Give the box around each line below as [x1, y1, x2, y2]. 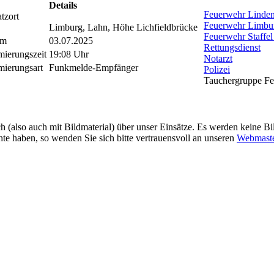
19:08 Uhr [49, 48, 89, 59]
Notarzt [204, 53, 232, 64]
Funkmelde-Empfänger [49, 62, 138, 73]
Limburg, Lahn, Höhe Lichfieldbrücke [49, 21, 198, 32]
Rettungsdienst [204, 42, 261, 53]
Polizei [204, 64, 230, 75]
